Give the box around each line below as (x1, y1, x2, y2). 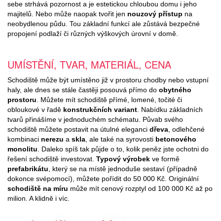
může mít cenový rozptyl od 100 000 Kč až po (68, 184, 213, 193)
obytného (159, 86, 191, 94)
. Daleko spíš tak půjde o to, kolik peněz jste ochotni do (37, 145, 209, 153)
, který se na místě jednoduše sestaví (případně (48, 165, 197, 173)
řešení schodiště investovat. (7, 155, 96, 163)
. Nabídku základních (137, 106, 203, 114)
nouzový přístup (127, 10, 183, 18)
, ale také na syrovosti (85, 135, 155, 144)
